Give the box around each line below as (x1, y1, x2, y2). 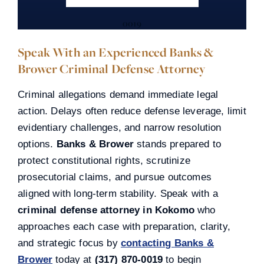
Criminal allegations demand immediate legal (18, 88, 219, 100)
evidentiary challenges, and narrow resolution (18, 121, 222, 133)
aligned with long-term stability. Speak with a (18, 187, 218, 199)
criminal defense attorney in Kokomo (18, 204, 194, 216)
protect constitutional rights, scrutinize (18, 154, 190, 166)
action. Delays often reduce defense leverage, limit (18, 105, 246, 117)
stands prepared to (133, 138, 222, 150)
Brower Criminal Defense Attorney (18, 60, 206, 77)
